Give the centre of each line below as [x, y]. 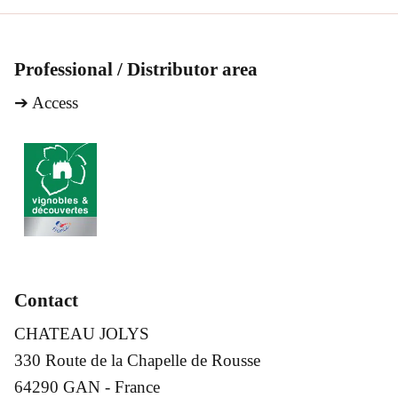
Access [55, 103]
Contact [46, 301]
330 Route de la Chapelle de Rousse [137, 361]
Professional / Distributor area [136, 70]
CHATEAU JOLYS [82, 334]
